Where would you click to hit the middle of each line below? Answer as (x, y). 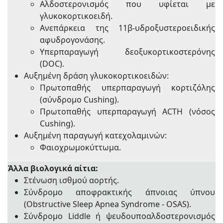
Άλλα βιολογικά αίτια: (53, 168)
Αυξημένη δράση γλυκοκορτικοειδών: (96, 75)
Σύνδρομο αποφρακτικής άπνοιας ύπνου (119, 192)
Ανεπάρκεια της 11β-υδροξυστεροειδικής (127, 28)
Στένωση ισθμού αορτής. (71, 180)
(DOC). (52, 63)
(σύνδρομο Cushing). (79, 99)
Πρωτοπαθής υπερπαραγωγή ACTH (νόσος (127, 111)
